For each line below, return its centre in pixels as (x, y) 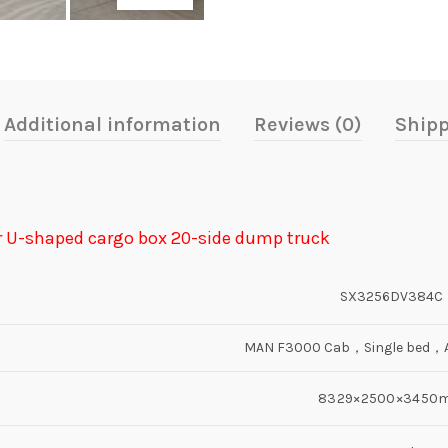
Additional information (112, 124)
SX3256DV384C (391, 296)
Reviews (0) (307, 124)
